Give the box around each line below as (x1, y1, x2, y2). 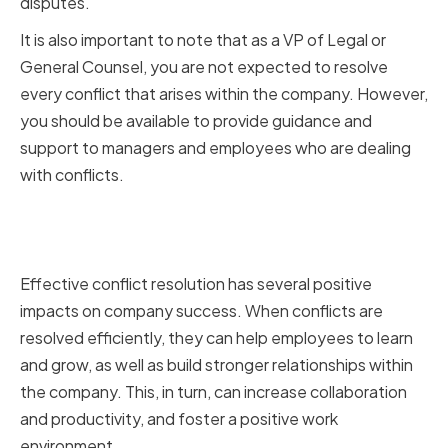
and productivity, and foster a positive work (20, 408, 338, 430)
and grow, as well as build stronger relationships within (20, 354, 413, 376)
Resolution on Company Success (20, 234, 427, 270)
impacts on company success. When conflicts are (20, 300, 383, 322)
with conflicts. (20, 164, 124, 186)
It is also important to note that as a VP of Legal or (20, 29, 386, 51)
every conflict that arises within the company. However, (20, 83, 428, 105)
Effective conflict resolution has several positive (20, 273, 372, 295)
